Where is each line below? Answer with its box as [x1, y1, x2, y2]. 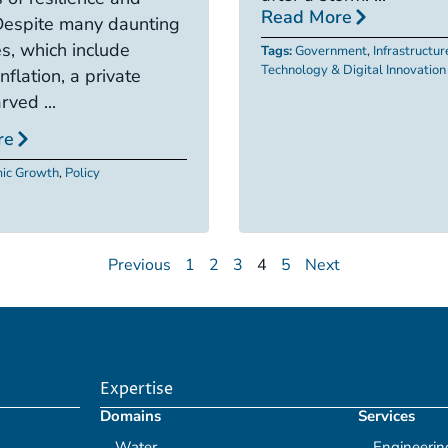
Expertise [99, 377, 173, 400]
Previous [108, 253, 171, 276]
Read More [261, 5, 352, 30]
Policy [64, 163, 100, 182]
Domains [99, 405, 161, 426]
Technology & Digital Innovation [261, 61, 446, 80]
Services [358, 405, 416, 426]
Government [295, 42, 367, 61]
